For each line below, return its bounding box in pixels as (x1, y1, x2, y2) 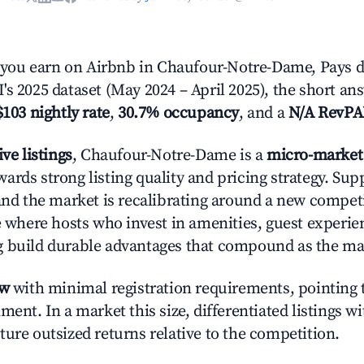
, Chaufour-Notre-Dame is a (71, 145, 267, 166)
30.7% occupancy (118, 103, 240, 123)
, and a (239, 103, 288, 123)
